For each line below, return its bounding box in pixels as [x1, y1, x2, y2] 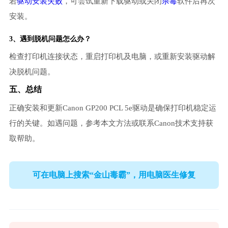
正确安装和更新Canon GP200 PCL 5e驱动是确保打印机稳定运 [9, 104, 216, 112]
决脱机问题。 [9, 68, 55, 76]
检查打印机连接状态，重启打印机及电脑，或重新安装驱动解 [9, 52, 215, 61]
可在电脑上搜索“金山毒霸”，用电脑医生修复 [33, 170, 195, 179]
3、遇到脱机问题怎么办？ [9, 35, 91, 43]
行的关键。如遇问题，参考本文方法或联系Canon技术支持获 [9, 119, 213, 128]
